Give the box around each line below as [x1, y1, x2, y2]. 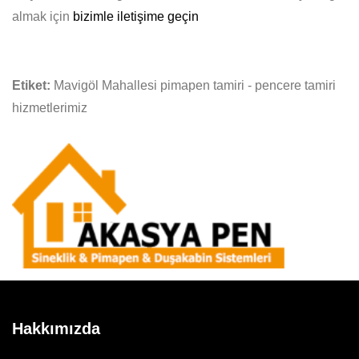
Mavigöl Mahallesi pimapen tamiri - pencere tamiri [50, 79, 336, 92]
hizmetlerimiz [12, 101, 87, 115]
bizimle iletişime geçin [73, 10, 199, 23]
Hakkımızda [12, 320, 100, 337]
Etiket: [12, 79, 50, 92]
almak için [12, 10, 73, 23]
